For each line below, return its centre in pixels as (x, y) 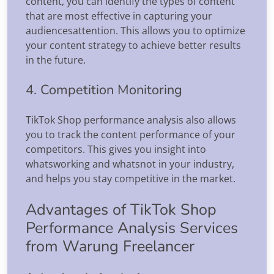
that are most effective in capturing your (119, 16)
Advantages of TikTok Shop (121, 209)
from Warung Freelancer (110, 246)
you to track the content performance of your (131, 134)
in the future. (56, 60)
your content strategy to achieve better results (133, 45)
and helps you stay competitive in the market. (131, 178)
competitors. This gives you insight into (116, 149)
